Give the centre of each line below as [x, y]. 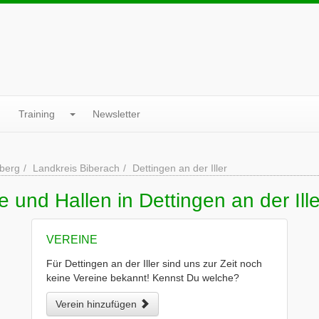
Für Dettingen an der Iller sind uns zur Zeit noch [154, 263]
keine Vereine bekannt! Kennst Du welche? [143, 278]
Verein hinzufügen [98, 304]
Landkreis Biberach [76, 168]
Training [37, 114]
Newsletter [116, 114]
